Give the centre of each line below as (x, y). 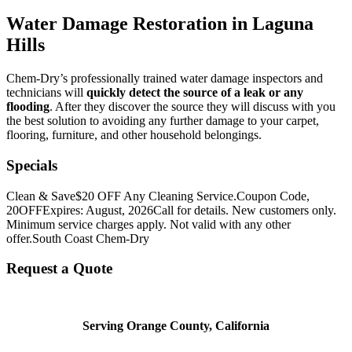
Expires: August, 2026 (98, 210)
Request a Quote (59, 269)
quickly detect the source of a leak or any (195, 93)
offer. (19, 238)
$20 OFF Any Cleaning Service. (156, 196)
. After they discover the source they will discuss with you (192, 107)
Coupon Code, (273, 196)
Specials (32, 165)
